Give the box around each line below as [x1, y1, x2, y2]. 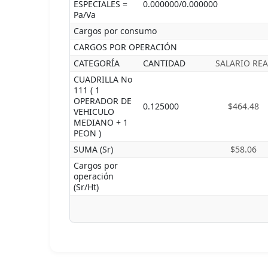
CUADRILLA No [74, 74, 132, 85]
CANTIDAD [143, 57, 185, 69]
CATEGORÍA [74, 57, 120, 69]
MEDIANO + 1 [74, 117, 128, 128]
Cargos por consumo [74, 25, 157, 36]
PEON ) [74, 127, 101, 139]
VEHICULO [74, 106, 114, 117]
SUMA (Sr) [74, 144, 113, 155]
